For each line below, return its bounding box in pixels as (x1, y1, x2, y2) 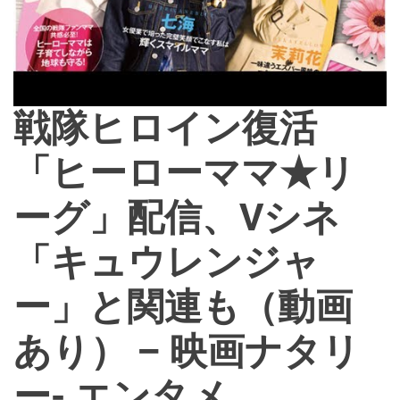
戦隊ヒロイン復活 (13, 105, 317, 150)
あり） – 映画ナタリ (13, 329, 360, 373)
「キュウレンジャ (13, 239, 320, 284)
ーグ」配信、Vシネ (13, 195, 340, 239)
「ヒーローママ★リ (13, 150, 355, 195)
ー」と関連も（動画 (13, 284, 353, 329)
